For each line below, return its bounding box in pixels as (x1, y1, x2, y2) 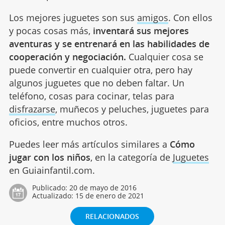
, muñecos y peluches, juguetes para (55, 102, 209, 115)
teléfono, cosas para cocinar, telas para (9, 89, 174, 102)
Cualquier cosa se (126, 50, 203, 63)
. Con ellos (168, 11, 212, 24)
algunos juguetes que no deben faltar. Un (9, 76, 184, 89)
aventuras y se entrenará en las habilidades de (9, 37, 209, 50)
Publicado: (32, 182, 69, 192)
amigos (137, 11, 168, 24)
